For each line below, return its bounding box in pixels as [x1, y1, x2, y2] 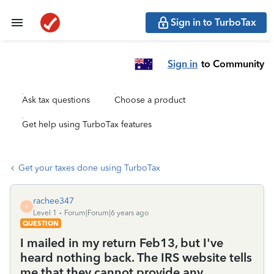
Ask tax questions [22, 95, 90, 105]
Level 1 [33, 209, 57, 217]
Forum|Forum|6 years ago [64, 209, 149, 217]
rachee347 [33, 196, 74, 206]
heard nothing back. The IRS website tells [20, 250, 252, 265]
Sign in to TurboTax [171, 17, 256, 28]
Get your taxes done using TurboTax [18, 163, 160, 173]
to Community [201, 57, 264, 70]
